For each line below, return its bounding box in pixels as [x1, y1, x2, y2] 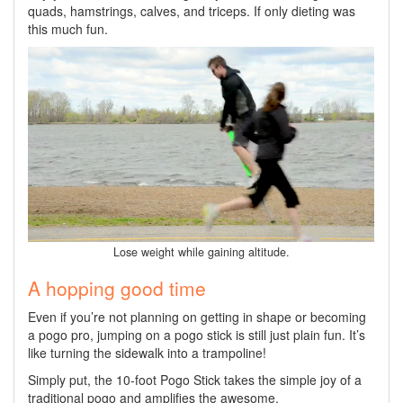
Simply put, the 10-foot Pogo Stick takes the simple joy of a [28, 370, 362, 389]
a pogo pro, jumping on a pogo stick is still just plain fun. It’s [28, 325, 365, 344]
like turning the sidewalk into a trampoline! [28, 343, 266, 362]
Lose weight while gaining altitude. [113, 243, 290, 260]
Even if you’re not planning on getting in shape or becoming [28, 307, 366, 326]
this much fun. [28, 19, 108, 38]
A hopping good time [28, 273, 206, 301]
